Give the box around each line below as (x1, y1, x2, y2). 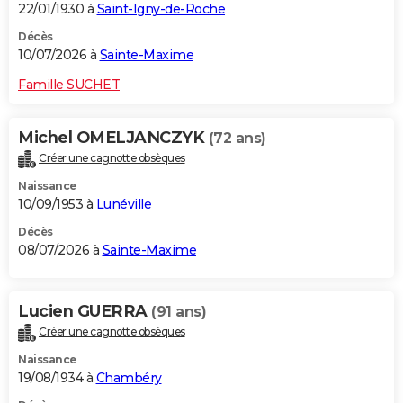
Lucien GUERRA (18, 301, 151, 322)
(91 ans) (151, 303, 206, 321)
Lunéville (95, 196, 151, 213)
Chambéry (95, 370, 162, 387)
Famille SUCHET (18, 76, 120, 94)
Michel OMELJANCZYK (18, 128, 209, 148)
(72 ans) (208, 130, 266, 148)
